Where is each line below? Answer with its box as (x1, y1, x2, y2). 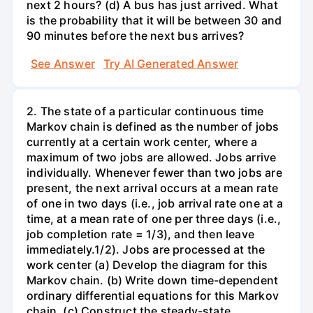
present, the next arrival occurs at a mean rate (27, 180, 278, 195)
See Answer (31, 56, 95, 71)
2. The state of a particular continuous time (27, 103, 264, 118)
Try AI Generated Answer (103, 56, 239, 71)
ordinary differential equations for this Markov (27, 288, 279, 303)
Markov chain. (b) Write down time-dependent (27, 272, 279, 287)
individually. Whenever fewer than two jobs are (27, 165, 282, 180)
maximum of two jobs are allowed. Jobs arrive (27, 150, 277, 164)
